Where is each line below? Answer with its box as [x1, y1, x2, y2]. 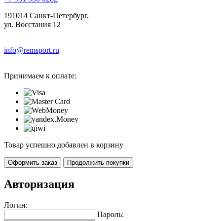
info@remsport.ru [4, 46, 59, 54]
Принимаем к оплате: [4, 72, 76, 80]
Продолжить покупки [67, 159, 129, 166]
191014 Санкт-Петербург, [4, 11, 89, 20]
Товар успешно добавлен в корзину [4, 141, 123, 149]
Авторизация [4, 177, 74, 190]
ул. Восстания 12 [4, 20, 61, 29]
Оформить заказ [8, 159, 57, 166]
